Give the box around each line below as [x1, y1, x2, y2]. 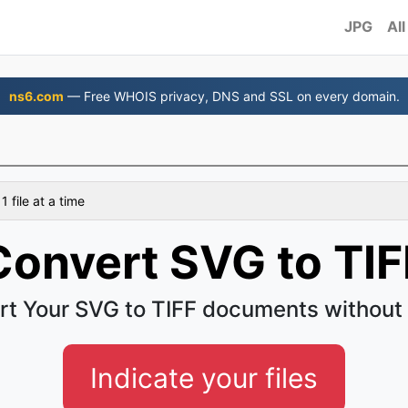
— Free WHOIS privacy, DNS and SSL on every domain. [63, 88, 400, 104]
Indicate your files [90, 362, 318, 394]
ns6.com [8, 88, 64, 104]
